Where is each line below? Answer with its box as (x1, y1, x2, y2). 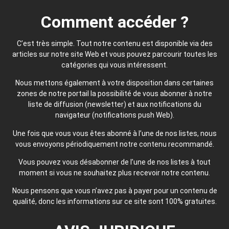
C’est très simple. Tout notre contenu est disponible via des (16, 39, 213, 48)
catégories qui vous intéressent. (61, 60, 168, 69)
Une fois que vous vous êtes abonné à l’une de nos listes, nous (12, 129, 217, 138)
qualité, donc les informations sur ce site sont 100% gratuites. (12, 197, 217, 206)
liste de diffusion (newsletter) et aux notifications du (28, 100, 201, 109)
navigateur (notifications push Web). (55, 111, 174, 120)
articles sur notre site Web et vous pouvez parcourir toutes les (12, 50, 217, 58)
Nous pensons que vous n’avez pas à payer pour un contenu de (12, 187, 217, 195)
